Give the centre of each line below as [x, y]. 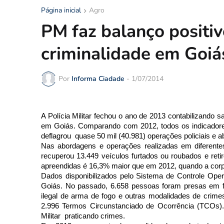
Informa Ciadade [98, 79]
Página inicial [61, 10]
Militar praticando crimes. [83, 215]
